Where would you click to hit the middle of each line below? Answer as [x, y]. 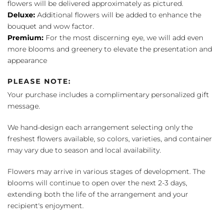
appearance [27, 60]
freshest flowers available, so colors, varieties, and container [110, 139]
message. [24, 106]
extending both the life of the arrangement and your [98, 194]
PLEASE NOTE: [39, 81]
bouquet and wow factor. [51, 26]
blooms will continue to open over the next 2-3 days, [97, 183]
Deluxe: [21, 15]
